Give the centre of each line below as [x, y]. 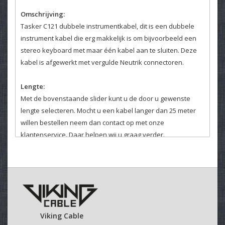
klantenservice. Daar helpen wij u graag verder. [93, 134]
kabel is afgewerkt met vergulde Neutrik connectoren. [102, 62]
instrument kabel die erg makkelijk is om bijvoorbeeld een [108, 38]
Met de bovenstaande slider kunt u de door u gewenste [105, 98]
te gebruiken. [41, 207]
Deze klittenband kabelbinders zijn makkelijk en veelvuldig [110, 195]
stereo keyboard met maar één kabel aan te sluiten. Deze [109, 50]
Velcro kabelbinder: [52, 158]
